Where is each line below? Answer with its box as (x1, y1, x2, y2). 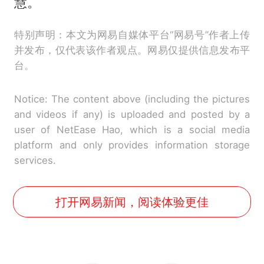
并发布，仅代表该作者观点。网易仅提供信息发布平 (14, 44, 250, 57)
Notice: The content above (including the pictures (14, 93, 250, 105)
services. (14, 154, 56, 167)
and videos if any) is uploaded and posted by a (14, 108, 250, 121)
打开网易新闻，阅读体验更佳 (55, 194, 209, 209)
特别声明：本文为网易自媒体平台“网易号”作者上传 (14, 29, 250, 41)
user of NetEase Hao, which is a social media (14, 124, 250, 136)
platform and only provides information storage (14, 139, 250, 151)
